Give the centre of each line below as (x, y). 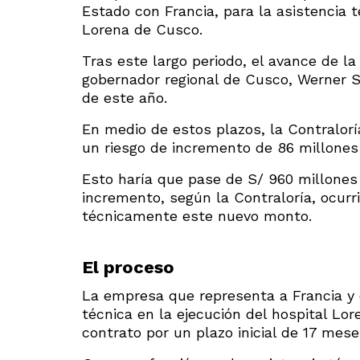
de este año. (125, 97)
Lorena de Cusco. (142, 29)
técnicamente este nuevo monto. (197, 215)
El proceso (128, 267)
